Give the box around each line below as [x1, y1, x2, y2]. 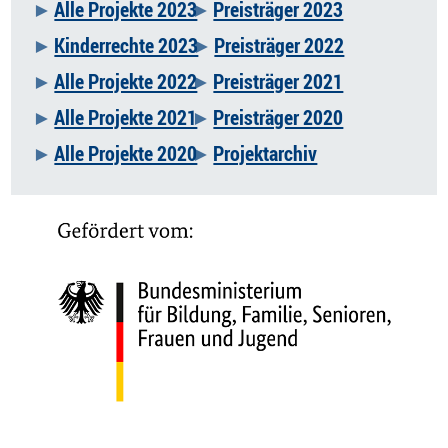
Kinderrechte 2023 [54, 31, 199, 59]
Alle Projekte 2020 [54, 139, 198, 167]
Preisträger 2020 [213, 103, 344, 131]
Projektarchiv [213, 139, 318, 167]
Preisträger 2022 [214, 31, 345, 59]
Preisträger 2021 [213, 67, 344, 95]
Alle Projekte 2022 [54, 67, 198, 95]
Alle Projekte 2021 [54, 103, 198, 131]
